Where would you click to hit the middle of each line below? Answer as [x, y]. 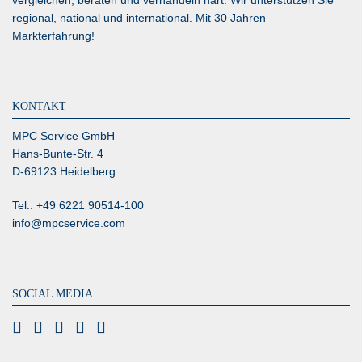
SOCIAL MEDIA [53, 294]
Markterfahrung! [53, 36]
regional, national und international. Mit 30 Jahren [139, 18]
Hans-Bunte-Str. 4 [58, 154]
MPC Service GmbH [63, 136]
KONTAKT [39, 106]
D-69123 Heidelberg [64, 171]
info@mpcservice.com [69, 223]
